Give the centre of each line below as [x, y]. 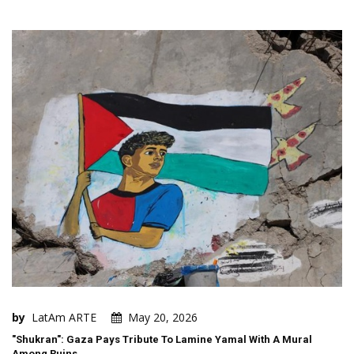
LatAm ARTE [64, 317]
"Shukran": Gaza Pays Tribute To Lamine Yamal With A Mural [162, 339]
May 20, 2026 [163, 317]
